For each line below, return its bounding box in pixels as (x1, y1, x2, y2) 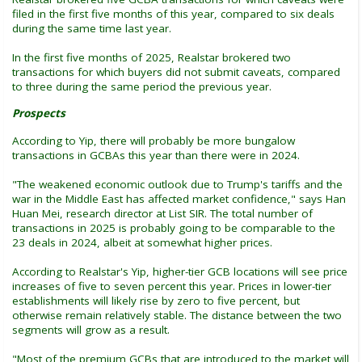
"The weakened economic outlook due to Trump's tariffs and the (12, 177, 343, 192)
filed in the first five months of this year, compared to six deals (12, 6, 335, 22)
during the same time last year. (12, 21, 171, 36)
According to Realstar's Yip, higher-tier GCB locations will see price (12, 264, 347, 280)
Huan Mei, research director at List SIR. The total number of (12, 206, 313, 221)
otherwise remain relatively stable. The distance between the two (12, 308, 342, 323)
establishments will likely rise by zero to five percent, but (12, 293, 300, 309)
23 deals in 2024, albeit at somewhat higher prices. (12, 235, 272, 250)
